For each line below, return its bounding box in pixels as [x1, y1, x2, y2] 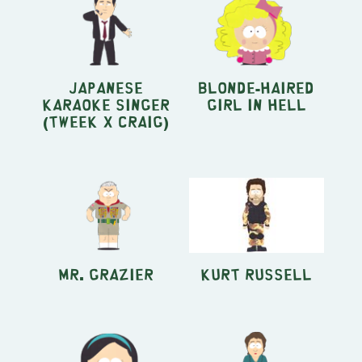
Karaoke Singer [41, 99, 170, 107]
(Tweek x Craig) [42, 116, 169, 124]
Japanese [68, 82, 143, 90]
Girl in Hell [206, 99, 306, 107]
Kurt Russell [200, 270, 313, 278]
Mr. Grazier [57, 270, 154, 278]
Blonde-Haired [198, 82, 315, 90]
